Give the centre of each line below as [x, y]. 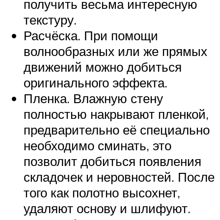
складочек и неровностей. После [119, 177]
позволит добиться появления [112, 161]
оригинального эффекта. [96, 83]
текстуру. [50, 20]
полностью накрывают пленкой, [116, 114]
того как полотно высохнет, [102, 193]
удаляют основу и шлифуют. [107, 208]
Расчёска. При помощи [91, 36]
